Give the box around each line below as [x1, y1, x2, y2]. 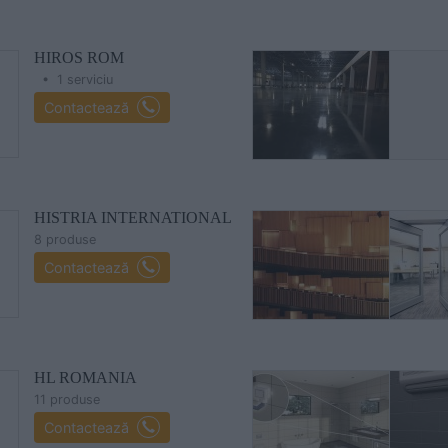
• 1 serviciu [34, 72, 113, 87]
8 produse [34, 232, 96, 247]
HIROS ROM [34, 49, 124, 66]
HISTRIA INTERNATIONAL [34, 209, 232, 226]
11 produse [34, 392, 100, 407]
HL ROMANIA [34, 369, 137, 386]
